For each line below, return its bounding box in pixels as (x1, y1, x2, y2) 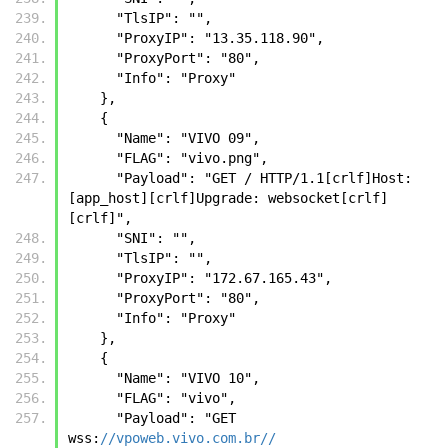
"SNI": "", (116, 229, 196, 246)
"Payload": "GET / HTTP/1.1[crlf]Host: (68, 169, 116, 186)
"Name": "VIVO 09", (116, 129, 260, 146)
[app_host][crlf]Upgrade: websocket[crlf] (68, 189, 388, 206)
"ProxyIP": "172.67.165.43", (116, 269, 332, 286)
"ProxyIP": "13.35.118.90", (116, 29, 324, 46)
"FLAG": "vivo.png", (116, 149, 268, 166)
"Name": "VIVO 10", (116, 369, 260, 386)
